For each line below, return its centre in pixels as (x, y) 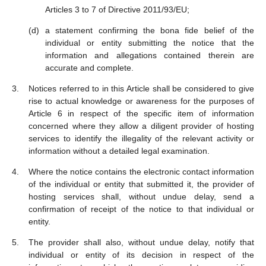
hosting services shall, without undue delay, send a (141, 197)
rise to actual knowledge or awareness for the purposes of (141, 101)
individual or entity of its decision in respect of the (141, 255)
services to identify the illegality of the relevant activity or (141, 138)
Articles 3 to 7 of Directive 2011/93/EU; (117, 9)
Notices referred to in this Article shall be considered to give (141, 88)
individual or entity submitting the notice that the (150, 43)
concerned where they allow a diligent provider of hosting (141, 126)
